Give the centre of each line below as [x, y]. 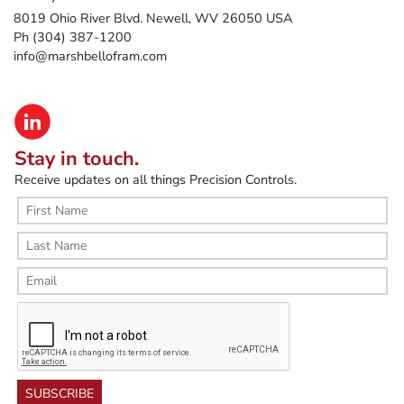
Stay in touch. [77, 159]
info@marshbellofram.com [90, 55]
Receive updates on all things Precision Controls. [156, 180]
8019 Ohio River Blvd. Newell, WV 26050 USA [153, 18]
